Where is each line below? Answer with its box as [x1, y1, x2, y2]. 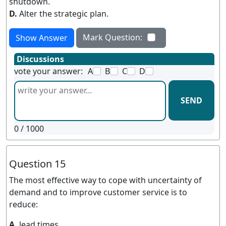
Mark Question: [83, 32, 142, 43]
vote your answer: [14, 66, 83, 77]
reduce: [9, 199, 38, 210]
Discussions [17, 53, 64, 65]
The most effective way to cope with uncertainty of [9, 175, 202, 186]
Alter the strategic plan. [19, 8, 108, 19]
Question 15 [9, 157, 66, 171]
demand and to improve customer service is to [9, 187, 187, 198]
